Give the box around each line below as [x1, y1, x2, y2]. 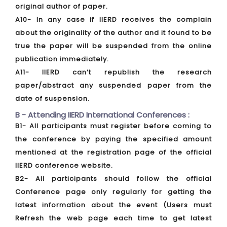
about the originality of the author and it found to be [15, 28, 212, 37]
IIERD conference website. [15, 161, 113, 170]
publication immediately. [15, 54, 109, 64]
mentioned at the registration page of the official [15, 147, 212, 157]
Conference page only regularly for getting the [15, 187, 212, 197]
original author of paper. [15, 2, 108, 11]
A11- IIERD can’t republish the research [15, 67, 212, 77]
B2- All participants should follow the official [15, 174, 212, 183]
